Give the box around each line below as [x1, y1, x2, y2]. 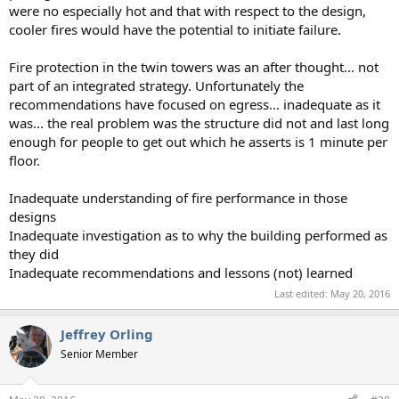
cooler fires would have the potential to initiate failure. [9, 20, 341, 38]
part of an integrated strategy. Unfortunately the [9, 76, 304, 94]
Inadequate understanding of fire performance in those [9, 188, 347, 207]
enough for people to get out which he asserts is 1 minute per [9, 132, 387, 151]
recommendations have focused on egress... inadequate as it [9, 94, 380, 113]
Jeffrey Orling [61, 325, 153, 344]
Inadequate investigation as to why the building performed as [9, 225, 387, 244]
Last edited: [274, 287, 330, 301]
